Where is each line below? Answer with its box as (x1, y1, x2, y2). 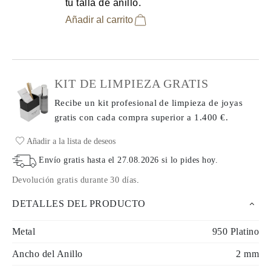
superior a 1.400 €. (151, 113, 229, 122)
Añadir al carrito (65, 15, 133, 25)
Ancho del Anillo (12, 249, 83, 259)
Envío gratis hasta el (39, 155, 118, 165)
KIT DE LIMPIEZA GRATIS (54, 77, 209, 90)
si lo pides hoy (158, 155, 215, 165)
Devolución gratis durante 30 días (12, 175, 137, 184)
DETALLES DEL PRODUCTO (12, 198, 146, 209)
